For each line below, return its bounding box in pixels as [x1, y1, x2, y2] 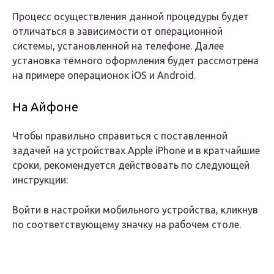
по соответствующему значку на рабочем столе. [12, 219, 241, 231]
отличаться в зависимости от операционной [12, 26, 223, 37]
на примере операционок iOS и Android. [12, 70, 196, 81]
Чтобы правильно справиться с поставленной [12, 130, 228, 142]
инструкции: [12, 174, 68, 186]
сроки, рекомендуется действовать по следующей [12, 160, 250, 171]
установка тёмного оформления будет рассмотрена [12, 55, 259, 67]
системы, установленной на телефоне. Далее [12, 40, 224, 52]
